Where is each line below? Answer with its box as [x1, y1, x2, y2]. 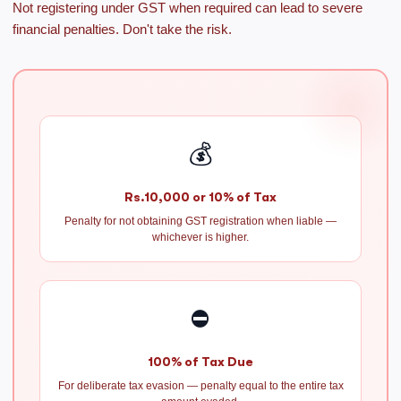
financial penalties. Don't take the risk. [13, 21, 232, 37]
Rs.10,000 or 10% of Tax [124, 190, 277, 204]
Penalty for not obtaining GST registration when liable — [64, 215, 337, 227]
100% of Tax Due [148, 354, 253, 369]
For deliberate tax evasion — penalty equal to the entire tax [57, 380, 344, 392]
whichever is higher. [152, 231, 249, 243]
